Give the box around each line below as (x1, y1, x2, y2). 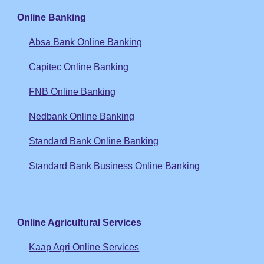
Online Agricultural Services (17, 217, 142, 227)
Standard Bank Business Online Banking (29, 161, 200, 171)
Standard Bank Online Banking (29, 136, 159, 146)
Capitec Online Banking (29, 62, 129, 72)
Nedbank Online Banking (29, 111, 135, 121)
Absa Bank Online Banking (29, 37, 143, 47)
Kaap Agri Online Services (29, 242, 140, 252)
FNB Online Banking (29, 87, 116, 97)
